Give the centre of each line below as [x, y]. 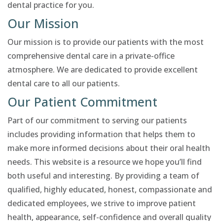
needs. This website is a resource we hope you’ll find [105, 162]
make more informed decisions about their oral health [109, 148]
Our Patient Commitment [82, 102]
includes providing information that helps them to [101, 134]
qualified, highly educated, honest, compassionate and [110, 189]
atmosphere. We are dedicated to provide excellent [103, 70]
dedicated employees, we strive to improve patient [102, 203]
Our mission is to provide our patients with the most [106, 42]
